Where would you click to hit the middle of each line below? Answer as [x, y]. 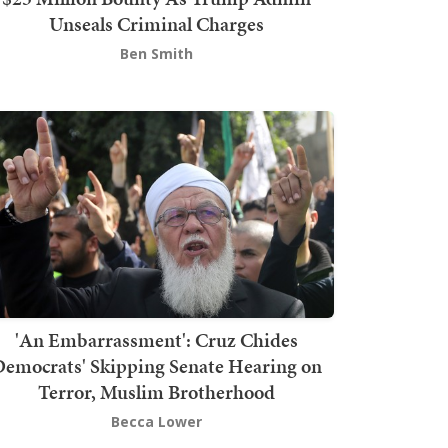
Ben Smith [156, 54]
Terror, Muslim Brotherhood [156, 391]
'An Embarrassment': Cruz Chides [156, 339]
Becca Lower [156, 421]
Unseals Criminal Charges [156, 24]
